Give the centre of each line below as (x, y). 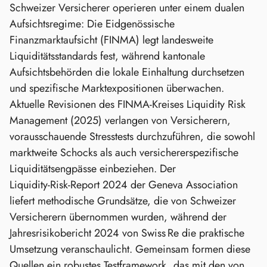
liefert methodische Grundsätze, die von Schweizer (123, 201)
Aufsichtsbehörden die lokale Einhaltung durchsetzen (127, 72)
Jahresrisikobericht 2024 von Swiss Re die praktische (127, 233)
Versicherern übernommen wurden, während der (118, 217)
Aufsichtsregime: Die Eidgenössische (92, 24)
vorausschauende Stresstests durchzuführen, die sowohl (132, 137)
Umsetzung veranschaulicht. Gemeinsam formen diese (130, 249)
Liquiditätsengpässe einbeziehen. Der (93, 169)
